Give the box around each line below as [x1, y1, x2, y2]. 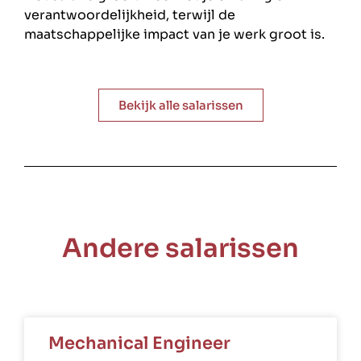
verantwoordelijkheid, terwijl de [24, 6, 235, 24]
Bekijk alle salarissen [118, 97, 243, 113]
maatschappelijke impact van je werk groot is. [24, 26, 325, 44]
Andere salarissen [62, 231, 299, 264]
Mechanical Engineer [48, 332, 230, 354]
